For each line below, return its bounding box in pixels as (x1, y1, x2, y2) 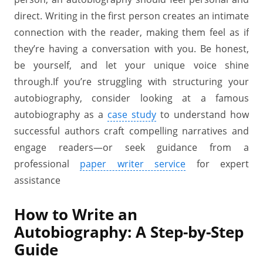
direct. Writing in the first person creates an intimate (14, 9, 249, 22)
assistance (14, 174, 60, 187)
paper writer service (80, 157, 186, 170)
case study (107, 108, 156, 121)
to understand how (156, 108, 249, 121)
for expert (186, 157, 249, 170)
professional (14, 157, 80, 170)
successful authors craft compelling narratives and (14, 124, 249, 137)
